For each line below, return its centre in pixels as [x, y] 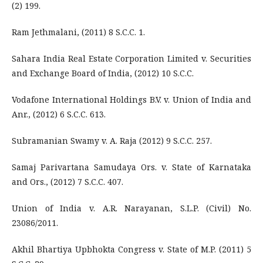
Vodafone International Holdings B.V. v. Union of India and [131, 100]
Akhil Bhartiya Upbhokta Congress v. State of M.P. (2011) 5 [131, 249]
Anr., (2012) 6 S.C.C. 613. [59, 114]
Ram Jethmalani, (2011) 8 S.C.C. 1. [78, 32]
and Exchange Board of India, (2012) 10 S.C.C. [103, 73]
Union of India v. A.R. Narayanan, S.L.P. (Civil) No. [131, 208]
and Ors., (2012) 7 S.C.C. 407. [68, 182]
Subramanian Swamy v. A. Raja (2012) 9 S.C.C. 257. [112, 141]
